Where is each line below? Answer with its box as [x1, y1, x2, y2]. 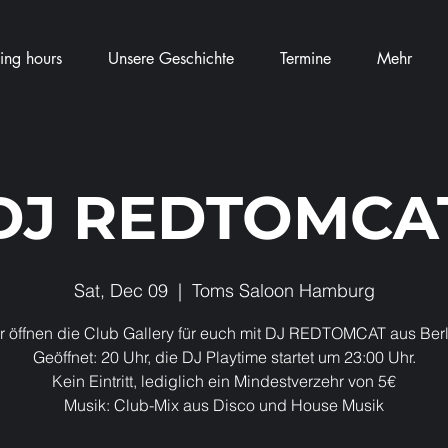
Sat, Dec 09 [73, 279, 168, 302]
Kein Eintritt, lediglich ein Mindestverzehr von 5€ [52, 371, 396, 391]
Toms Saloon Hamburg [191, 279, 375, 302]
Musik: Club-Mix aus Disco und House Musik [64, 395, 384, 415]
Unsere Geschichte [107, 48, 234, 69]
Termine [279, 48, 331, 69]
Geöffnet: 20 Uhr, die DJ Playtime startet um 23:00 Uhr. [32, 347, 416, 367]
